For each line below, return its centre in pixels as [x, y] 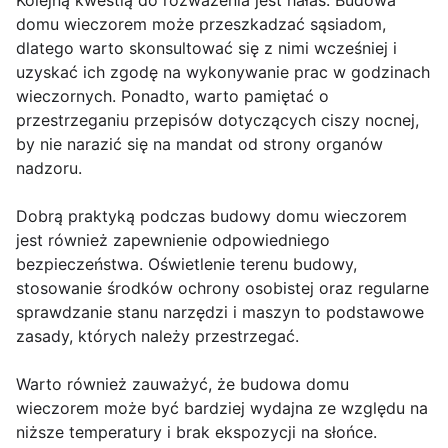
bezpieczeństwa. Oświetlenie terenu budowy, [186, 264]
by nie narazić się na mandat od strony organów [199, 144]
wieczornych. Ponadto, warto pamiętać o [172, 96]
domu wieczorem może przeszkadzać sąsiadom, [201, 24]
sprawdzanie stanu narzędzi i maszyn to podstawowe [220, 312]
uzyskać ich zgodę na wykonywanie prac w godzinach [223, 72]
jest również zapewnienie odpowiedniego [173, 240]
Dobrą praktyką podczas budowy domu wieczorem [211, 216]
